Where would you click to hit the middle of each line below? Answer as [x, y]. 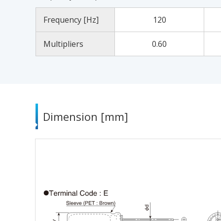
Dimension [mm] [86, 116]
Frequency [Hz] [71, 20]
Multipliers [63, 44]
